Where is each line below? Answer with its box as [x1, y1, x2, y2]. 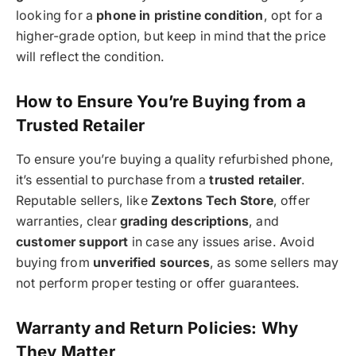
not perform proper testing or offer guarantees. [16, 276, 300, 292]
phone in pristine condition [96, 8, 264, 24]
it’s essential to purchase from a [16, 172, 210, 188]
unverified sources [92, 255, 210, 271]
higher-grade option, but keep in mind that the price [16, 29, 327, 44]
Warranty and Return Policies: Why [16, 317, 299, 338]
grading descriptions [119, 214, 250, 230]
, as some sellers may [209, 255, 339, 271]
